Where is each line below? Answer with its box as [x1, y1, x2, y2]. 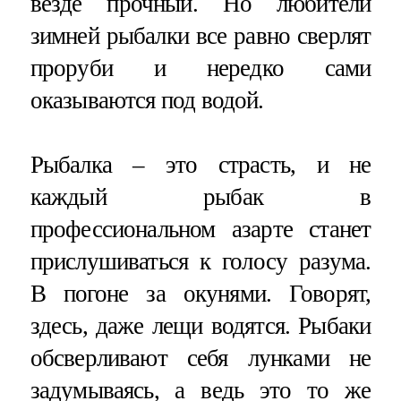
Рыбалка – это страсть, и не [30, 150, 371, 178]
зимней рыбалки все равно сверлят [30, 21, 371, 49]
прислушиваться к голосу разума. [30, 247, 371, 275]
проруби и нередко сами [30, 54, 371, 81]
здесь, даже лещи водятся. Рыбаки [30, 311, 371, 339]
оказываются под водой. [30, 86, 264, 114]
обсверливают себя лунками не [30, 344, 371, 371]
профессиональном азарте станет [30, 215, 371, 243]
